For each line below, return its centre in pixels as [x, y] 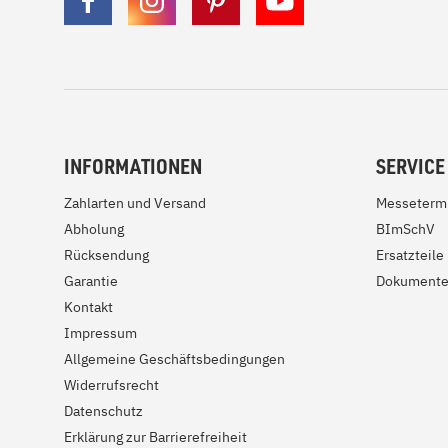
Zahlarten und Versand [135, 203]
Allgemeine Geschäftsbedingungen [174, 359]
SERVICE [410, 166]
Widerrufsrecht [111, 385]
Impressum [100, 333]
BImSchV [405, 229]
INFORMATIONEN [133, 166]
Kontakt [88, 307]
